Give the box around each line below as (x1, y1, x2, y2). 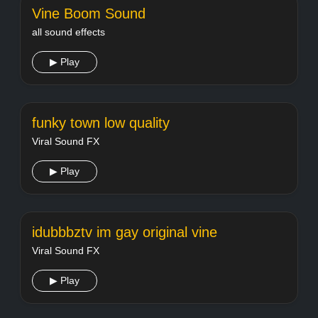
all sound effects (32, 26, 105, 38)
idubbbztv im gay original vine (32, 224, 217, 240)
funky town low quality (32, 115, 170, 131)
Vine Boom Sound (32, 6, 146, 21)
